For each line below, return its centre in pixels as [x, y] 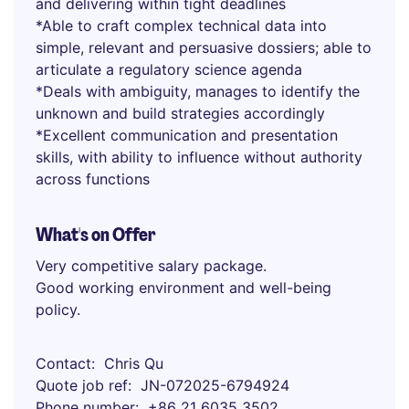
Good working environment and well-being [184, 288]
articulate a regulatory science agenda [169, 69]
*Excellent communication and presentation [187, 135]
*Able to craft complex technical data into [181, 26]
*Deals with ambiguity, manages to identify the [198, 91]
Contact [63, 363]
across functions [93, 179]
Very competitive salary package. [151, 266]
